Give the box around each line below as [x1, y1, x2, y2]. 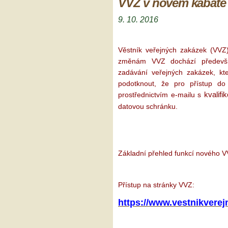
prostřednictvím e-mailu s [118, 91, 204, 99]
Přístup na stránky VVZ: [118, 181, 194, 189]
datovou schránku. [118, 102, 178, 111]
